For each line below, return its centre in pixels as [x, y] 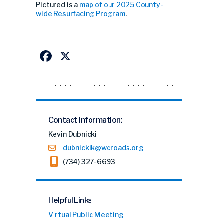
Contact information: [85, 120]
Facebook [89, 55]
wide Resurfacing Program [81, 13]
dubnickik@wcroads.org [103, 147]
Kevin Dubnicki [73, 134]
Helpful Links [70, 200]
